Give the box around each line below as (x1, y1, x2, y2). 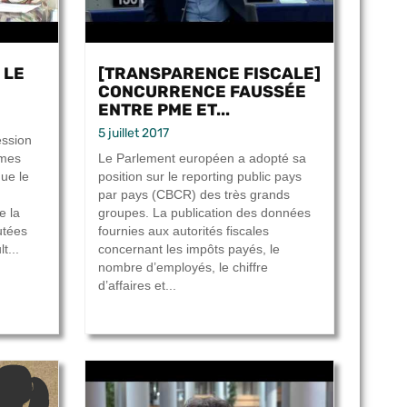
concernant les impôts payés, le (98, 242, 280, 257)
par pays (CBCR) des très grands (98, 187, 290, 203)
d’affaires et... (98, 278, 176, 293)
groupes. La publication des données (98, 205, 311, 221)
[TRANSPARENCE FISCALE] (98, 64, 321, 84)
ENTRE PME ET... (98, 100, 230, 120)
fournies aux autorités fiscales (98, 223, 269, 239)
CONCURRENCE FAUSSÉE (98, 82, 306, 102)
